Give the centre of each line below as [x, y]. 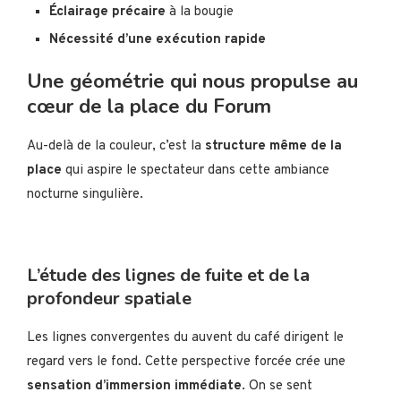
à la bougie [200, 13]
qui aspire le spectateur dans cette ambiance [196, 171]
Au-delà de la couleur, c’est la [116, 147]
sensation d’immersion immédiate [134, 387]
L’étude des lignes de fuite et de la [168, 276]
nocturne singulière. [85, 195]
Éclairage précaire [107, 13]
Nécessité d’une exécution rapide [158, 40]
